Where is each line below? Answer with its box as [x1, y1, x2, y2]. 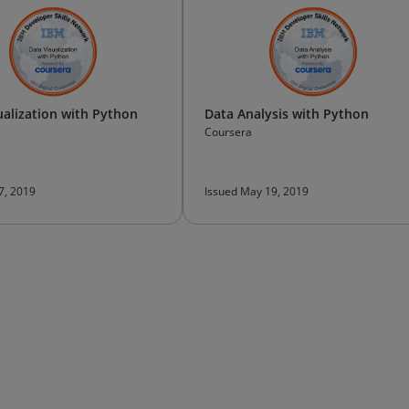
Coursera [204, 124, 252, 140]
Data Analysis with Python [204, 105, 369, 122]
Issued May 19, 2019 [204, 184, 309, 199]
